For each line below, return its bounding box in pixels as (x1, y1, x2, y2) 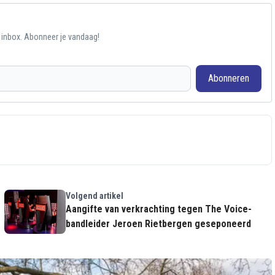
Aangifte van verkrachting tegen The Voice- (65, 203, 252, 215)
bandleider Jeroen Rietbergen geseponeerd (65, 218, 251, 230)
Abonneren (207, 72, 249, 85)
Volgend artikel (65, 191, 123, 201)
